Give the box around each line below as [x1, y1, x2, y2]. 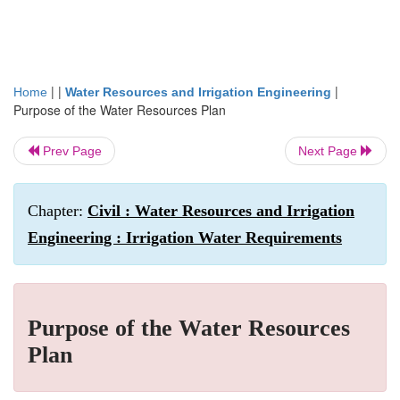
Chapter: [28, 202, 87, 220]
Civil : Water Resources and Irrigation [87, 202, 354, 220]
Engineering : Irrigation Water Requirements [28, 229, 342, 246]
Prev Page [39, 144, 102, 158]
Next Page [298, 144, 361, 158]
